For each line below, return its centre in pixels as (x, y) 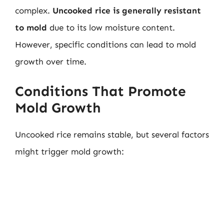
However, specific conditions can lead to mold (105, 44)
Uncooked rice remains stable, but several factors (112, 134)
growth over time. (51, 61)
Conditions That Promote (100, 91)
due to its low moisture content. (111, 27)
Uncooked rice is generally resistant (127, 10)
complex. (34, 10)
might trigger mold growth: (69, 151)
